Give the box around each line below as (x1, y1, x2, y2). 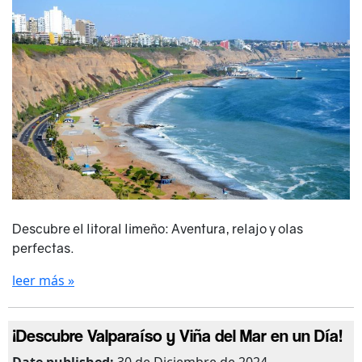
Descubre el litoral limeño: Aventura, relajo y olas (12, 221, 303, 238)
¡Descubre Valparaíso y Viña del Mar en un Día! (12, 325, 343, 347)
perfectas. (12, 240, 74, 257)
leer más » (12, 271, 74, 290)
